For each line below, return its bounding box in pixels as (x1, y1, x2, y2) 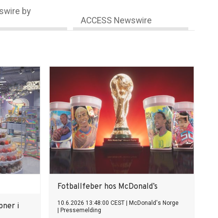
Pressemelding (60, 207, 101, 214)
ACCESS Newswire (81, 16, 152, 25)
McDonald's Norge (129, 200, 179, 206)
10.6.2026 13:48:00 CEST (57, 200, 125, 206)
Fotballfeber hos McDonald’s (57, 182, 158, 192)
